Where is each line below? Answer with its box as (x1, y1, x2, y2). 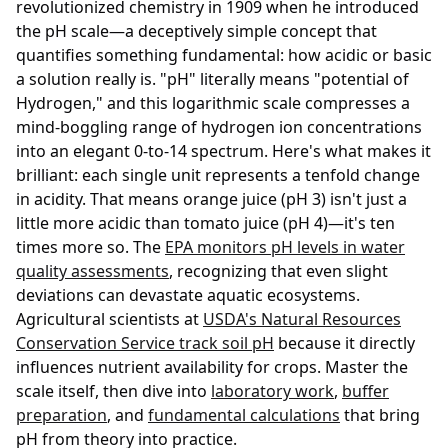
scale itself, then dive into (16, 380, 211, 402)
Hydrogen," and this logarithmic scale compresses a (16, 92, 410, 114)
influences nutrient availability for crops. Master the (16, 356, 408, 378)
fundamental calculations (148, 404, 340, 426)
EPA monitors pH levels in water (165, 236, 405, 258)
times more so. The (16, 236, 165, 258)
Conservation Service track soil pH (16, 332, 274, 354)
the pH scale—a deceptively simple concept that (16, 20, 377, 42)
